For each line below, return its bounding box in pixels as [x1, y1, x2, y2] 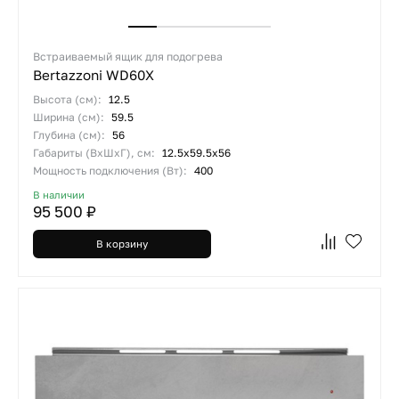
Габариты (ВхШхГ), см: [33, 146, 158, 159]
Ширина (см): [33, 110, 107, 124]
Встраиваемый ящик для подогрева [33, 50, 223, 63]
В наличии [33, 189, 85, 200]
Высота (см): [33, 93, 104, 106]
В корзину [96, 237, 148, 249]
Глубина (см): [33, 128, 108, 142]
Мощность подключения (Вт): [33, 164, 190, 177]
